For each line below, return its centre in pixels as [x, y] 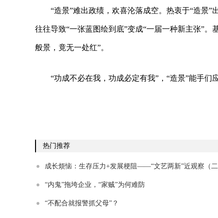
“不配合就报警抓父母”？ [82, 203]
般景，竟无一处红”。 [72, 47]
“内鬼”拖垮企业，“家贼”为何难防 [95, 184]
